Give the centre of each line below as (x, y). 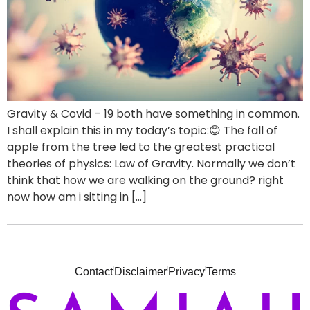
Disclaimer (140, 268)
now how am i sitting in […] (77, 197)
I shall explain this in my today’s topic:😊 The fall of (142, 131)
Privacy (186, 268)
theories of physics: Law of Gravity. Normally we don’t (151, 164)
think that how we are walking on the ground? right (145, 181)
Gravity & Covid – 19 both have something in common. (153, 114)
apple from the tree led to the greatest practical (141, 147)
